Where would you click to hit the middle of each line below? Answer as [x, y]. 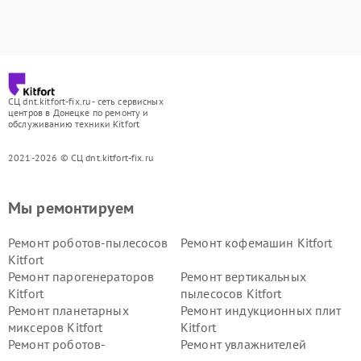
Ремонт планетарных [68, 310]
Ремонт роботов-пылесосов [88, 243]
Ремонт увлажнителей [243, 344]
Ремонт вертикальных [243, 276]
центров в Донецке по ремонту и [79, 112]
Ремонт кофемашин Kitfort [257, 243]
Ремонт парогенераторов [81, 276]
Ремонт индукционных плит [261, 310]
